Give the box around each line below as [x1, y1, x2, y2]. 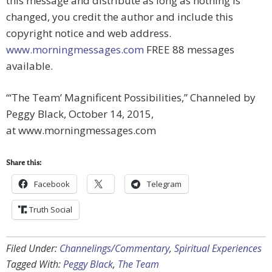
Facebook [34, 178, 70, 190]
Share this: [6, 160, 41, 168]
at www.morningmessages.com [6, 123, 156, 138]
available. [6, 59, 53, 73]
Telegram [147, 178, 182, 190]
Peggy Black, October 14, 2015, [6, 107, 154, 121]
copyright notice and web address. [6, 26, 171, 41]
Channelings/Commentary [59, 242, 169, 256]
